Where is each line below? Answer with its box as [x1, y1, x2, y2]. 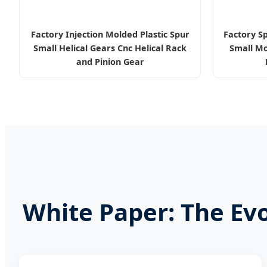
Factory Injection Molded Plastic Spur [30, 28, 190, 40]
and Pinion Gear [76, 55, 144, 67]
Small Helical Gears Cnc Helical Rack [33, 42, 187, 54]
